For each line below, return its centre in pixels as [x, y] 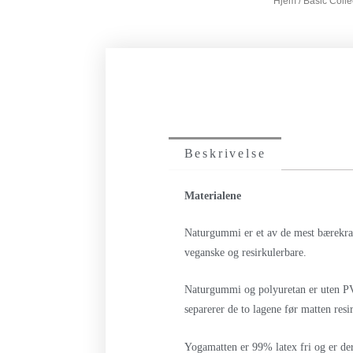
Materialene [213, 195]
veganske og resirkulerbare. [246, 252]
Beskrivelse [225, 153]
